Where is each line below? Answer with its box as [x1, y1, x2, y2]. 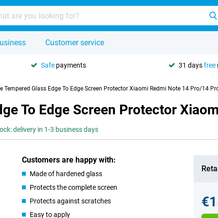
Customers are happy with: [22, 155, 116, 164]
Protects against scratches [30, 197, 111, 205]
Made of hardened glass [30, 170, 103, 178]
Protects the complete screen [30, 183, 118, 191]
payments [54, 61, 86, 69]
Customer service [45, 38, 104, 47]
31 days [179, 61, 204, 69]
